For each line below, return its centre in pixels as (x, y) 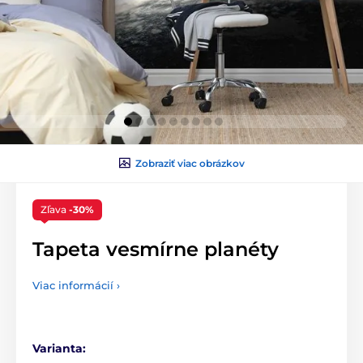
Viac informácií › (76, 285)
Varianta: (59, 348)
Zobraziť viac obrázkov (190, 163)
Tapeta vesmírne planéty (156, 249)
